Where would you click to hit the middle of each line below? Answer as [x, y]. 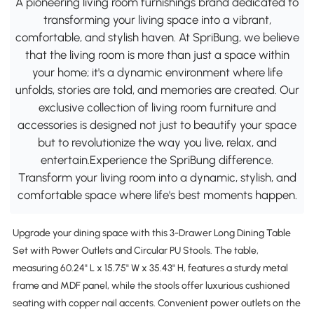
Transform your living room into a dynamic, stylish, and [157, 177]
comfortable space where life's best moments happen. [157, 194]
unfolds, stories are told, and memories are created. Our [157, 89]
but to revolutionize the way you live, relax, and [157, 142]
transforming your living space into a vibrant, [157, 19]
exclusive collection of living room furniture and [157, 107]
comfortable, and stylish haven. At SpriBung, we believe [157, 37]
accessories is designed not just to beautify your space [157, 124]
